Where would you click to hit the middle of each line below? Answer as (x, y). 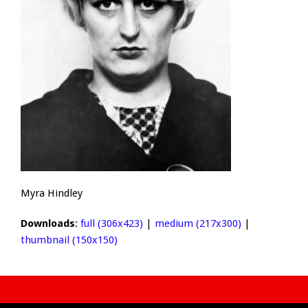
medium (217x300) (198, 224)
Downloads (48, 224)
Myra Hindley (52, 194)
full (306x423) (112, 224)
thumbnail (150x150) (69, 240)
